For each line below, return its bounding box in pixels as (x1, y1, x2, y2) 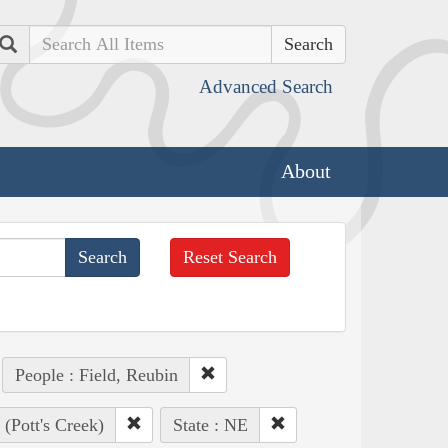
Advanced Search (199, 76, 333, 97)
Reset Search (183, 246, 278, 267)
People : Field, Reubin (14, 364, 178, 385)
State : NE (172, 414, 248, 435)
